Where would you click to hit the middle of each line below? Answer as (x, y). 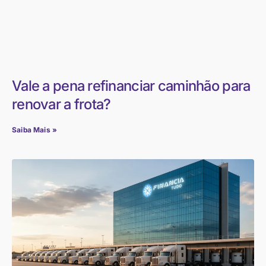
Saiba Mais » (35, 129)
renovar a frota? (61, 104)
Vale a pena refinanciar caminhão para (131, 85)
